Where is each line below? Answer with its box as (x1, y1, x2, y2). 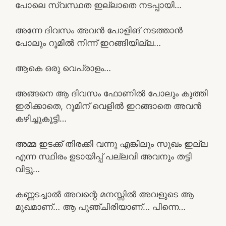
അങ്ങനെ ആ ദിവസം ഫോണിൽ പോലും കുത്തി (15, 88, 208, 98)
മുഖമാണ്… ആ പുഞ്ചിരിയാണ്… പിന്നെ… (15, 201, 186, 212)
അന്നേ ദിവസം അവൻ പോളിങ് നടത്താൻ (15, 25, 183, 35)
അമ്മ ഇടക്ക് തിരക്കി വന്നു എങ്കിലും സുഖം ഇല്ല (15, 138, 208, 149)
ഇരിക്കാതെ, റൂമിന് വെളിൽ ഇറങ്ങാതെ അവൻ (15, 100, 201, 111)
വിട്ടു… (15, 163, 40, 174)
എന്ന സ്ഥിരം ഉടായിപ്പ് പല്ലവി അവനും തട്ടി (15, 151, 192, 161)
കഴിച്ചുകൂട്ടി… (15, 113, 67, 124)
